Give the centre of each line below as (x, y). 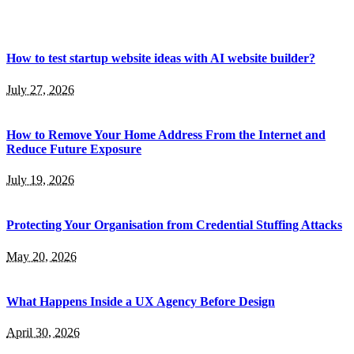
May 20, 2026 (41, 256)
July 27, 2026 (40, 89)
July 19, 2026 (40, 180)
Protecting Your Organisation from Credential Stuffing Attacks (174, 225)
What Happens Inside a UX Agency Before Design (141, 301)
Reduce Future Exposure (74, 149)
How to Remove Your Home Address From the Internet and (166, 134)
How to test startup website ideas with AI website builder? (161, 58)
